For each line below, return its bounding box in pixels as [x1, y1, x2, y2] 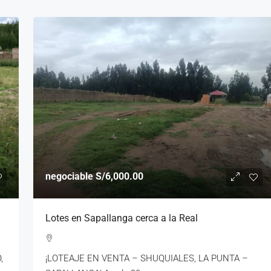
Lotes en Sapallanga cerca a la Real [45, 212, 198, 224]
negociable [45, 170, 96, 182]
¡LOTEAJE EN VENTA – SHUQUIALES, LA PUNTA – [45, 252, 248, 264]
